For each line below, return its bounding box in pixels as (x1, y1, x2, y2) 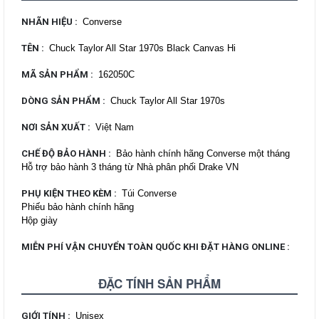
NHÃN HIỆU (21, 16, 75, 28)
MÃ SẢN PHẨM (21, 69, 90, 80)
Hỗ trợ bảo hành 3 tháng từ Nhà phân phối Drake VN (21, 162, 239, 173)
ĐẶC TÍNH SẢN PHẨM (98, 275, 221, 293)
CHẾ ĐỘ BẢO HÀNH (21, 148, 108, 159)
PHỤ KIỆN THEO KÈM (21, 188, 114, 199)
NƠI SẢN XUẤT (21, 122, 88, 133)
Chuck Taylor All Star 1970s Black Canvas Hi (49, 43, 236, 54)
